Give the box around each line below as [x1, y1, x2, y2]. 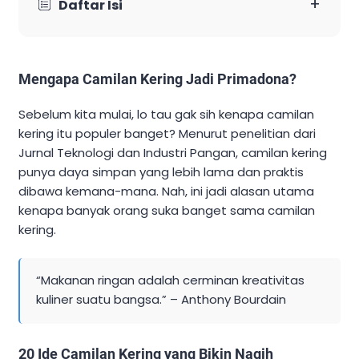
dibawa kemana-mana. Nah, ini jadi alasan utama [18, 183, 314, 200]
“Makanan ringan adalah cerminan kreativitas [36, 271, 305, 288]
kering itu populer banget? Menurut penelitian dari [18, 125, 316, 143]
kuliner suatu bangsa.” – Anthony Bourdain [36, 290, 286, 308]
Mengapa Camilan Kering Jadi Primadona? [18, 71, 296, 88]
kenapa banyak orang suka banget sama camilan [18, 202, 315, 220]
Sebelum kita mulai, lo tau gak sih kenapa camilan [18, 106, 314, 123]
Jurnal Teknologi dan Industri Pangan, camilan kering [18, 144, 327, 162]
